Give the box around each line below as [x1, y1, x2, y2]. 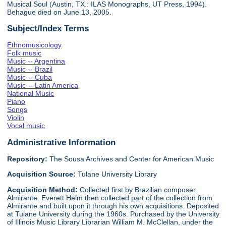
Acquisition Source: [7, 170, 78, 179]
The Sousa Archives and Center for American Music [47, 155, 214, 163]
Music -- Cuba [7, 73, 52, 82]
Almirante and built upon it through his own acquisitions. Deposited [7, 201, 219, 210]
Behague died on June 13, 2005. [7, 8, 112, 16]
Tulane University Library [78, 170, 157, 179]
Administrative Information [7, 137, 116, 147]
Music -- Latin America [7, 81, 79, 90]
